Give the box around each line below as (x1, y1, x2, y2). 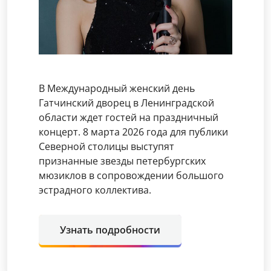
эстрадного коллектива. (39, 183, 151, 197)
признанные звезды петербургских (39, 154, 206, 168)
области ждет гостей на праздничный (39, 111, 218, 124)
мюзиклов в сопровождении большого (39, 169, 224, 182)
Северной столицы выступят (39, 140, 174, 153)
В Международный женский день (39, 82, 195, 95)
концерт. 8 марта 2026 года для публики (39, 125, 228, 139)
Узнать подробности (60, 223, 160, 237)
